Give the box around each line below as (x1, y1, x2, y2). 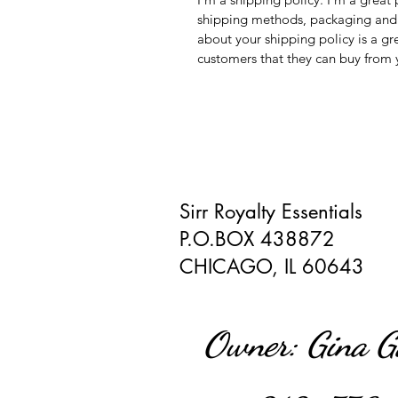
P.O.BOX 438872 (179, 227, 335, 251)
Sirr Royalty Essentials (179, 199, 362, 224)
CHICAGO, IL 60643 (179, 254, 364, 279)
